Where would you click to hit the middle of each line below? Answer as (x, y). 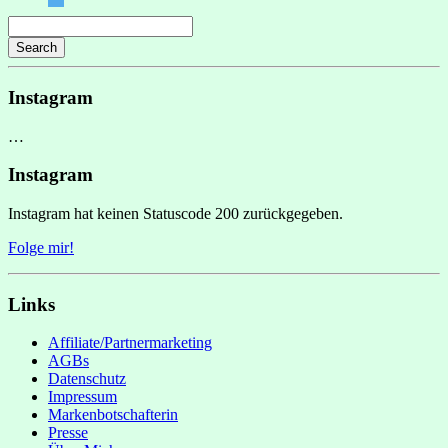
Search (36, 48)
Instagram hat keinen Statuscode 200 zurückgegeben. (175, 213)
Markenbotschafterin (113, 415)
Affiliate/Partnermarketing (130, 343)
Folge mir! (41, 247)
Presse (68, 433)
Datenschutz (87, 379)
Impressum (82, 397)
